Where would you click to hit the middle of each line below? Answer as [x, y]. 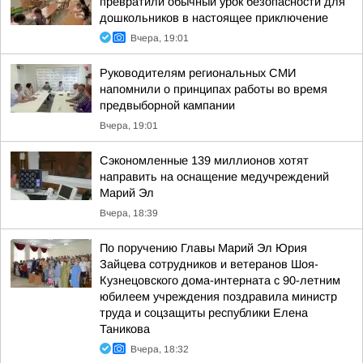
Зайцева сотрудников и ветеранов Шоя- [209, 264]
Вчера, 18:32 [160, 349]
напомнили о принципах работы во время [214, 89]
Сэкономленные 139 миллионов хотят [204, 160]
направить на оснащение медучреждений [214, 177]
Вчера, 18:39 [129, 213]
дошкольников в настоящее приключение [214, 18]
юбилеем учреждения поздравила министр [218, 297]
